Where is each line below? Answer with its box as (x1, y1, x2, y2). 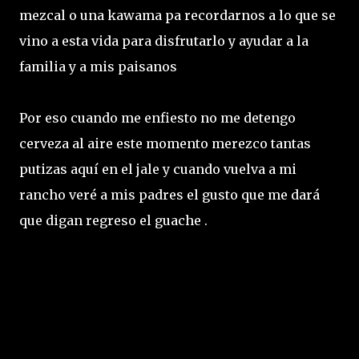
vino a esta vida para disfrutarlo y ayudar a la (19, 32, 309, 49)
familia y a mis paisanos (19, 58, 180, 75)
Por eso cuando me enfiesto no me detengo (19, 109, 296, 126)
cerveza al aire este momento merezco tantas (19, 135, 311, 151)
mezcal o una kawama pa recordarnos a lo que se (19, 6, 336, 23)
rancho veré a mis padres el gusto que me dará (19, 186, 320, 203)
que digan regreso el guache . (19, 212, 208, 228)
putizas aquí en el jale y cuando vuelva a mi (19, 160, 296, 177)
